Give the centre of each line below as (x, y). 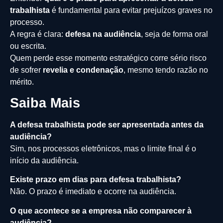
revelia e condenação (83, 70)
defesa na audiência (103, 34)
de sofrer (26, 70)
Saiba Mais (45, 103)
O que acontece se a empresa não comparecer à (101, 211)
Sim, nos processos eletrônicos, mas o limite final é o (103, 148)
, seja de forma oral (174, 34)
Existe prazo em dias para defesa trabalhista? (96, 180)
